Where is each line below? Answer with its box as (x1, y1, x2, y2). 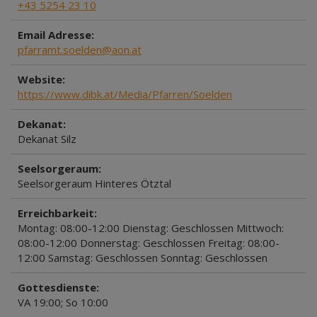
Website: (18, 72, 65, 86)
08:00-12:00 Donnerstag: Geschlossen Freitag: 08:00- (18, 236, 279, 250)
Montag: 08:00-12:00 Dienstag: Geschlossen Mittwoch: (18, 221, 284, 235)
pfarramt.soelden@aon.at (18, 42, 142, 57)
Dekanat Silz (18, 132, 76, 146)
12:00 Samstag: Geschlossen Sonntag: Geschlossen (18, 250, 267, 265)
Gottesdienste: (18, 280, 99, 294)
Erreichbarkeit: (18, 206, 97, 220)
